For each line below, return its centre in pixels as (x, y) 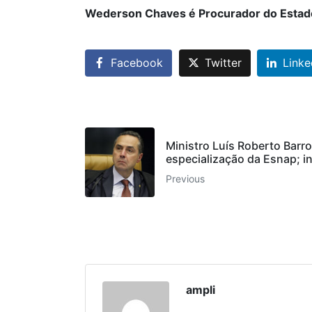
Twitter (223, 63)
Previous (185, 178)
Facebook (137, 63)
